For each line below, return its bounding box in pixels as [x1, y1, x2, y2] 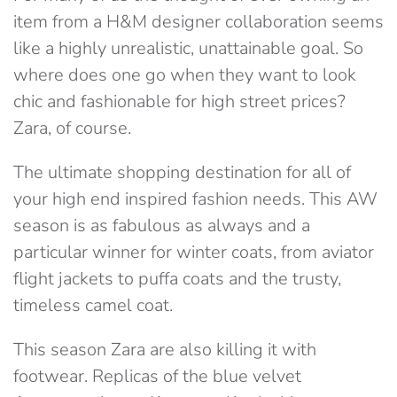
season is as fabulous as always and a [13, 214, 310, 237]
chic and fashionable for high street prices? [13, 90, 346, 113]
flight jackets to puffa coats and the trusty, [13, 267, 341, 291]
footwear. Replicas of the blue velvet [13, 364, 301, 388]
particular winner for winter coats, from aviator [13, 240, 374, 264]
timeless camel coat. [13, 293, 173, 317]
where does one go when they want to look [13, 63, 356, 87]
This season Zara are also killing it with [13, 338, 316, 362]
